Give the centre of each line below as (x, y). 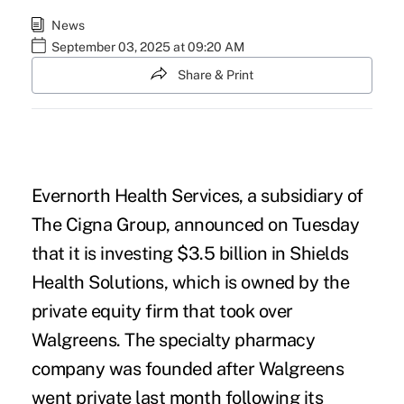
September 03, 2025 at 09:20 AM (147, 47)
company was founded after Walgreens (188, 369)
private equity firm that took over (162, 312)
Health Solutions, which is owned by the (190, 283)
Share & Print (216, 75)
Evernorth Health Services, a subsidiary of (197, 196)
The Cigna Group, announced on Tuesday (195, 225)
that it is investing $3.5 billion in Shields (190, 254)
